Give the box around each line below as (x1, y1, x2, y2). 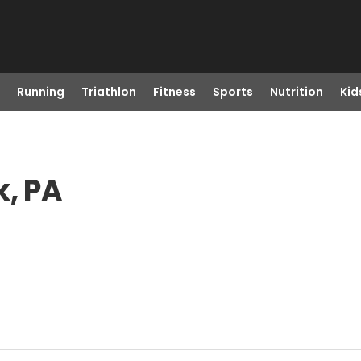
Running (16, 84, 64, 100)
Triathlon (81, 84, 136, 100)
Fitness (152, 84, 196, 100)
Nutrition (269, 84, 323, 100)
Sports (212, 84, 253, 100)
